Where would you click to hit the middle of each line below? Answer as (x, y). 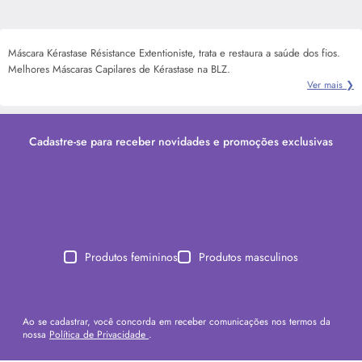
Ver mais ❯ (330, 84)
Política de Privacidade (99, 334)
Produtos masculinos (248, 257)
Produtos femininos (131, 257)
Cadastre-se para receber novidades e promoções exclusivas (181, 141)
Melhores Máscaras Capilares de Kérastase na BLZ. (119, 69)
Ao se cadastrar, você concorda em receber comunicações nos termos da (177, 321)
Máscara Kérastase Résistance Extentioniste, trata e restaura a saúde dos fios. (174, 53)
